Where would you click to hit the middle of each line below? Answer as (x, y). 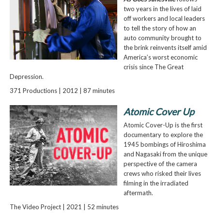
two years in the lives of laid (162, 8)
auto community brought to (162, 38)
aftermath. (138, 193)
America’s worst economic (160, 57)
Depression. (26, 76)
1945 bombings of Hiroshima (164, 145)
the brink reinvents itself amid (165, 47)
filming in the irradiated (156, 183)
